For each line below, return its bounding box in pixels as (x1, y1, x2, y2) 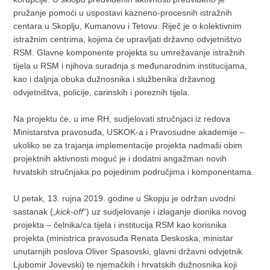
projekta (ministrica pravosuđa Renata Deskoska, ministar (13, 233, 234, 243)
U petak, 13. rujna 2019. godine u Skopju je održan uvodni (13, 193, 236, 204)
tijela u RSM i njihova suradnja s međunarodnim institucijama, (13, 61, 248, 71)
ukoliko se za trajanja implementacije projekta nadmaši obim (13, 140, 243, 151)
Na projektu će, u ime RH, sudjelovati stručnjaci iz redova (13, 114, 231, 124)
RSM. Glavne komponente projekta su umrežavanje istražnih (13, 48, 245, 58)
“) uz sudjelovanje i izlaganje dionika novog (83, 207, 247, 217)
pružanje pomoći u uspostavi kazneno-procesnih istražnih (13, 8, 233, 18)
